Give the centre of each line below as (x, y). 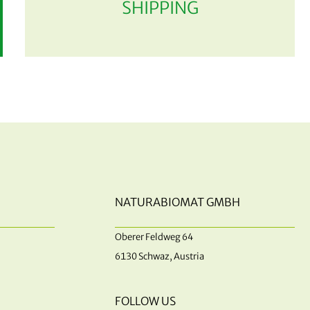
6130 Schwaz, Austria (159, 257)
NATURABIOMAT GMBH (177, 202)
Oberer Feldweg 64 (154, 237)
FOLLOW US (145, 301)
